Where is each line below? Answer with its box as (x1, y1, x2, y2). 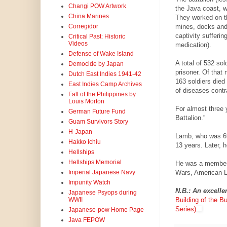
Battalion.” (175, 114, 205, 122)
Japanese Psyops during (68, 189, 137, 197)
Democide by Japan (68, 60, 124, 68)
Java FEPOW (68, 216, 105, 224)
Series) (175, 205, 196, 213)
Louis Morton (68, 98, 104, 105)
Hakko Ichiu (68, 138, 101, 146)
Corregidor (68, 23, 98, 30)
